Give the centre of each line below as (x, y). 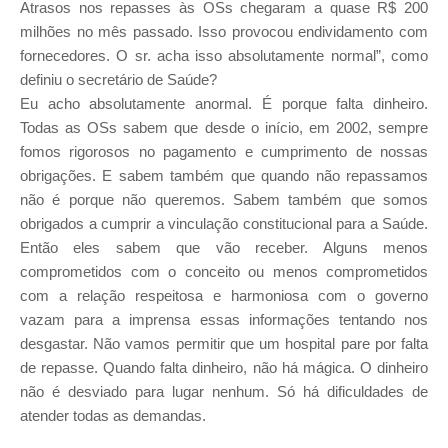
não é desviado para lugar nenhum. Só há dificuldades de (224, 392)
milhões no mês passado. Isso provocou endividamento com (224, 32)
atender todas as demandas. (113, 416)
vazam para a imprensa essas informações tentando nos (224, 320)
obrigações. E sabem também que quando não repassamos (224, 176)
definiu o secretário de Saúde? (118, 80)
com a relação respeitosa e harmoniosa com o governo (224, 296)
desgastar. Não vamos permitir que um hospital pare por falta (224, 344)
